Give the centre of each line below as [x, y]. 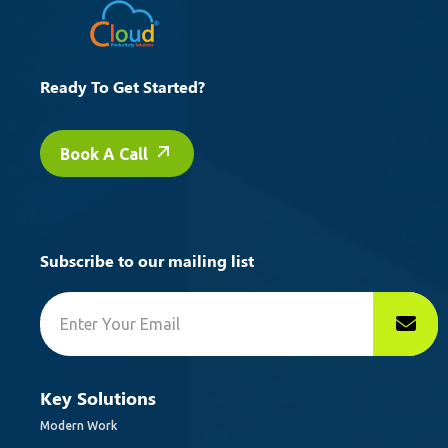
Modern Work [78, 425]
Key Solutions [98, 398]
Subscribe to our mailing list [147, 260]
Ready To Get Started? [122, 86]
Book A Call [106, 154]
